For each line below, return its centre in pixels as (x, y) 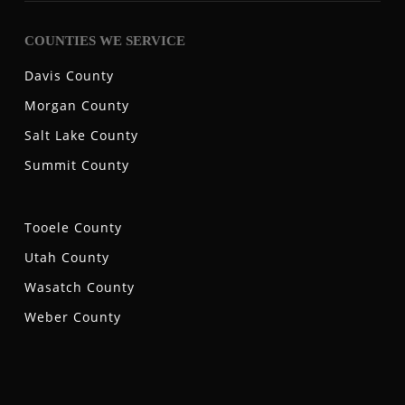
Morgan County (76, 106)
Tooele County (73, 228)
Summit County (76, 165)
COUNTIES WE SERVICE (104, 41)
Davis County (69, 76)
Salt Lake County (81, 136)
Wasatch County (79, 287)
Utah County (66, 258)
